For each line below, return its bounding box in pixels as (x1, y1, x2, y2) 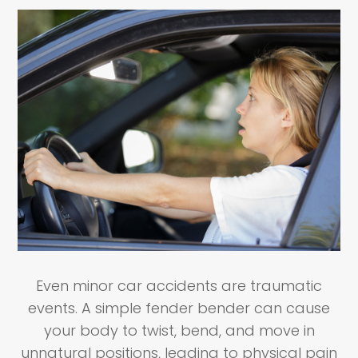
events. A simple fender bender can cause (28, 298, 330, 319)
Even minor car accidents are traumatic (36, 276, 322, 296)
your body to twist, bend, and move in (43, 320, 315, 341)
